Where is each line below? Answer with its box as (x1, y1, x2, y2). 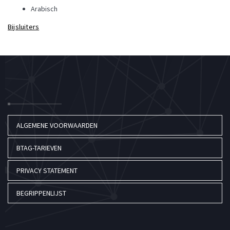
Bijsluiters (8, 22, 40, 32)
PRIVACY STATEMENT (16, 166, 78, 176)
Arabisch (31, 4, 57, 14)
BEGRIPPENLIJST (16, 188, 66, 198)
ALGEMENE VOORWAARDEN (16, 121, 98, 130)
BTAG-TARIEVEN (16, 143, 62, 153)
